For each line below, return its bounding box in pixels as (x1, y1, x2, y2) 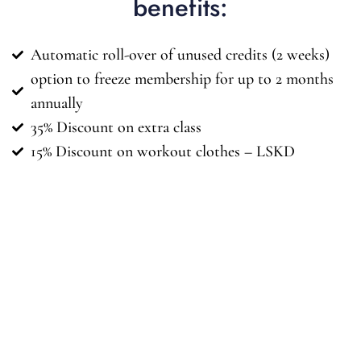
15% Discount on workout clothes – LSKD (30, 141, 295, 161)
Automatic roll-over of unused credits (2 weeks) (30, 44, 330, 64)
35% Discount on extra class (30, 117, 201, 137)
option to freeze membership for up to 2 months (30, 68, 334, 89)
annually (30, 93, 83, 113)
